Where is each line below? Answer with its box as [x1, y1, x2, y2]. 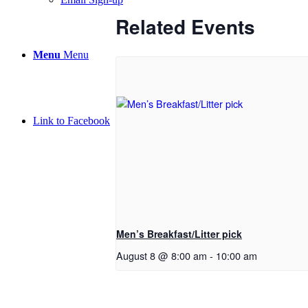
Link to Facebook [33, 115, 110, 126]
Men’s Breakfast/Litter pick [116, 227, 242, 241]
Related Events [115, 12, 255, 41]
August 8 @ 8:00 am [116, 248, 207, 263]
